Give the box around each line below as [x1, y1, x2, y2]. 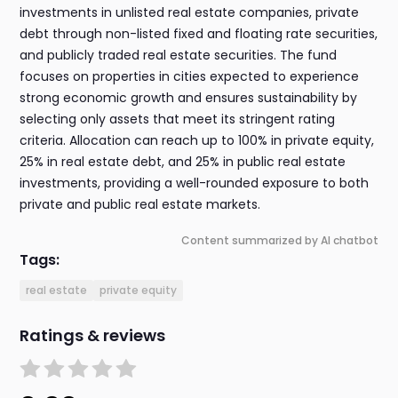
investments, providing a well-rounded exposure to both [20, 174, 370, 193]
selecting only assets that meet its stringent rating [20, 110, 336, 129]
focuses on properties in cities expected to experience [20, 68, 360, 86]
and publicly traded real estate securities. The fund [20, 46, 338, 65]
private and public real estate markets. [20, 195, 261, 214]
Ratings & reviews [20, 324, 166, 347]
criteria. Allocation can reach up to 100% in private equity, [20, 131, 375, 150]
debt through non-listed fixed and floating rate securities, [20, 25, 378, 44]
